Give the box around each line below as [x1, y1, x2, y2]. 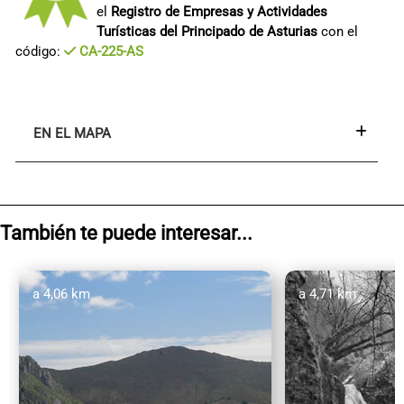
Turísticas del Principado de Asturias [96, 23, 317, 40]
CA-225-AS [76, 42, 143, 60]
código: [15, 42, 64, 60]
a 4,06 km [32, 285, 91, 302]
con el [317, 23, 358, 40]
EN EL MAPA [33, 124, 111, 142]
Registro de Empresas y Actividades [111, 3, 327, 20]
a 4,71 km [298, 285, 357, 302]
